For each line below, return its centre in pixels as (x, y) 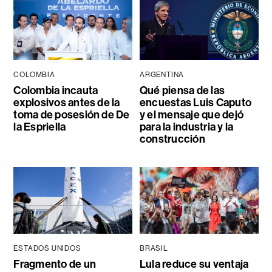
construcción (172, 139)
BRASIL (154, 249)
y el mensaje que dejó (191, 115)
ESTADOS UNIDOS (47, 249)
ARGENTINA (162, 75)
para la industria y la (186, 127)
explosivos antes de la (67, 103)
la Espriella (40, 127)
